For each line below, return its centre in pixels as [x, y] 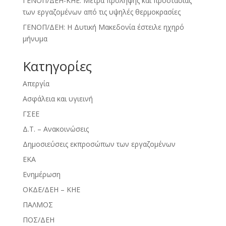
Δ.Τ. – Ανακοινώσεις [55, 129]
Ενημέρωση [41, 174]
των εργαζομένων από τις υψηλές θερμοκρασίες [101, 12]
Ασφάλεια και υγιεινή [58, 98]
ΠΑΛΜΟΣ [38, 204]
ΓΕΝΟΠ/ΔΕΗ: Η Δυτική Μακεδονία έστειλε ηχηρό [103, 27]
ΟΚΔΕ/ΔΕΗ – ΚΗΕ [51, 189]
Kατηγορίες [57, 66]
